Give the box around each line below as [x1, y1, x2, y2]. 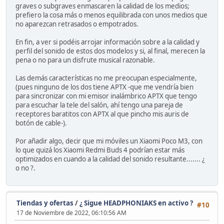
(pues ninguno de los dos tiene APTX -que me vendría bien [15, 82, 193, 91]
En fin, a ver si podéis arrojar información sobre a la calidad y [15, 37, 199, 46]
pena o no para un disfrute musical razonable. [15, 55, 155, 64]
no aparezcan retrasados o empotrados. [15, 19, 138, 28]
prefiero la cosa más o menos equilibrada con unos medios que [15, 10, 207, 19]
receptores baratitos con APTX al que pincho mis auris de [15, 109, 189, 118]
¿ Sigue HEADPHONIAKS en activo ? [79, 198, 193, 208]
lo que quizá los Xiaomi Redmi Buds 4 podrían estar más [15, 145, 184, 154]
